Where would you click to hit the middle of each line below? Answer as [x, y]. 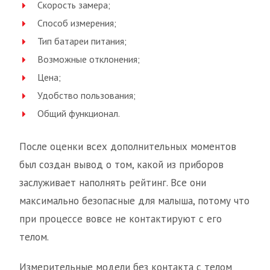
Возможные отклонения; [89, 59]
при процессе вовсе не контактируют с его [121, 219]
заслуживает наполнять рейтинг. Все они [113, 183]
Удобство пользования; [86, 95]
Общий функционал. [79, 113]
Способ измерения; [77, 23]
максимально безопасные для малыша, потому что [134, 201]
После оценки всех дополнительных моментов [128, 146]
